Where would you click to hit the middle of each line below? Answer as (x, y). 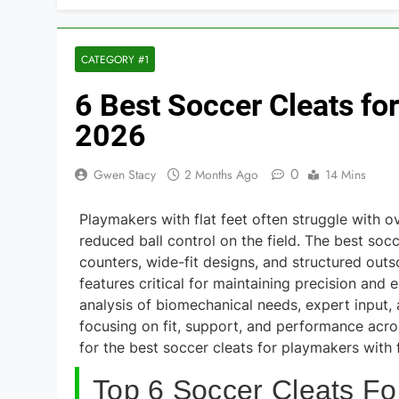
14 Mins (346, 175)
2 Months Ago (221, 175)
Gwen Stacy (125, 175)
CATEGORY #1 (115, 59)
